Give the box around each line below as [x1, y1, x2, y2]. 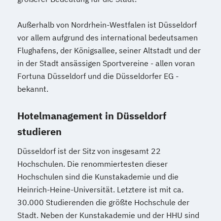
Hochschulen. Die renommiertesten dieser [17, 158, 168, 169]
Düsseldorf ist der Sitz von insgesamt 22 [17, 146, 161, 156]
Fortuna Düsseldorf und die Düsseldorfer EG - [17, 71, 179, 81]
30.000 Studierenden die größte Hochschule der [17, 197, 189, 207]
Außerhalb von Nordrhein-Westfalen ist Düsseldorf [17, 19, 197, 30]
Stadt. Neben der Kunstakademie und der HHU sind [17, 210, 199, 220]
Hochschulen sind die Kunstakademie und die [17, 171, 179, 182]
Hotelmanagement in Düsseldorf [17, 109, 166, 122]
